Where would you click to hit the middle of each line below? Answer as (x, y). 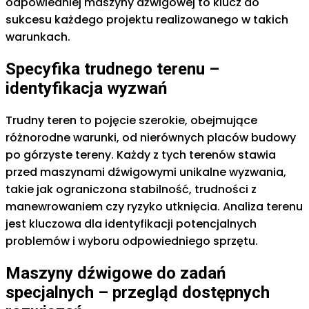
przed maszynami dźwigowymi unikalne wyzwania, (146, 172)
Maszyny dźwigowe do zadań (116, 273)
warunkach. (38, 37)
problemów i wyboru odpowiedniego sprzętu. (132, 241)
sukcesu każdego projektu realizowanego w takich (147, 19)
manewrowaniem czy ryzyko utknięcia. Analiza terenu (154, 206)
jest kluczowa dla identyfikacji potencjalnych (131, 223)
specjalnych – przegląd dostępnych (138, 292)
